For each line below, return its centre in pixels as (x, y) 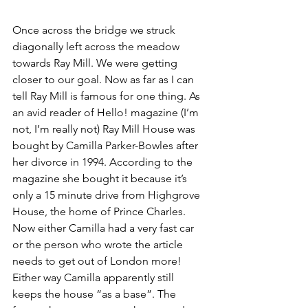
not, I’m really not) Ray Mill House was (105, 129)
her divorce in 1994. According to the (104, 162)
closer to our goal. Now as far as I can (104, 80)
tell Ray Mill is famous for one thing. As (108, 96)
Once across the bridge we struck (95, 30)
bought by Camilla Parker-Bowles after (107, 146)
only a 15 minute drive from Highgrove (108, 195)
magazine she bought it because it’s (101, 179)
